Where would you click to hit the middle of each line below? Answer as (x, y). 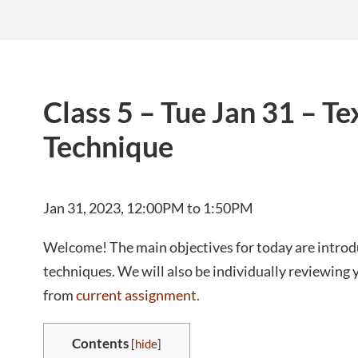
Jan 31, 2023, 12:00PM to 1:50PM (148, 207)
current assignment (136, 295)
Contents (100, 344)
